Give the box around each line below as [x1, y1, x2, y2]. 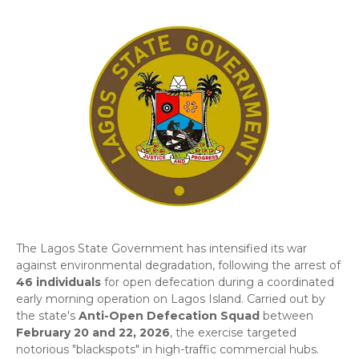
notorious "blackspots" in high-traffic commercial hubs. [16, 342, 319, 357]
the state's [16, 309, 79, 323]
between [260, 309, 313, 323]
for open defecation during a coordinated [101, 275, 334, 289]
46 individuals [16, 275, 101, 289]
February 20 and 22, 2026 [16, 325, 170, 340]
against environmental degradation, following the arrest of [16, 258, 341, 272]
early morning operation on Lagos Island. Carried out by [16, 292, 325, 306]
